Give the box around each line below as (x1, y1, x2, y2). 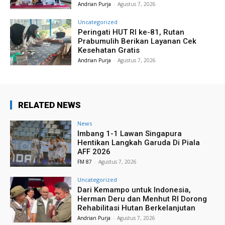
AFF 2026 (77, 147, 111, 156)
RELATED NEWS (18, 99, 81, 110)
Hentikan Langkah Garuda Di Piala (77, 138, 200, 147)
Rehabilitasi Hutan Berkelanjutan (77, 203, 196, 212)
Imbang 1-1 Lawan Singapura (77, 129, 182, 138)
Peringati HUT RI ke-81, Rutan (78, 28, 185, 37)
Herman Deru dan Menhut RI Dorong (77, 194, 207, 203)
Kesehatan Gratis (78, 46, 140, 55)
